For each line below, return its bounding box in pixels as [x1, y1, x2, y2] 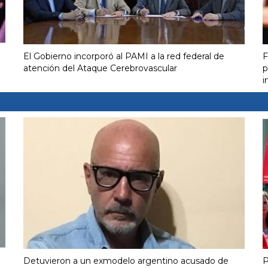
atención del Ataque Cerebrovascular [23, 62, 177, 74]
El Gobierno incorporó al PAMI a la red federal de [23, 50, 224, 62]
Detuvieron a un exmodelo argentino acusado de [23, 255, 229, 266]
